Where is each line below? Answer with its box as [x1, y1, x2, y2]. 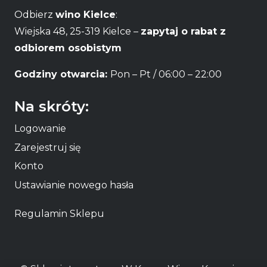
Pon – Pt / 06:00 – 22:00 [110, 69, 222, 80]
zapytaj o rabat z [141, 26, 226, 38]
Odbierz [14, 9, 55, 21]
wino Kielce [55, 9, 116, 21]
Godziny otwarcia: [14, 69, 110, 80]
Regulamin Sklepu [14, 208, 104, 220]
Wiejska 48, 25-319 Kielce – [14, 26, 141, 38]
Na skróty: [14, 98, 89, 116]
